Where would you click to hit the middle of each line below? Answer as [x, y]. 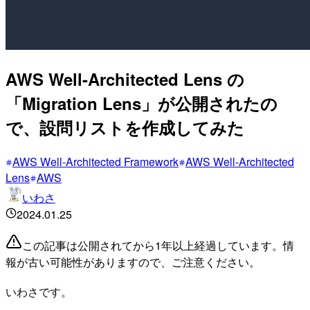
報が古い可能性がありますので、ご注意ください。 [133, 262]
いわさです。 [39, 291]
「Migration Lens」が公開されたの [142, 103]
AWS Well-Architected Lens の [125, 79]
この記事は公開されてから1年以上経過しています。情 [158, 245]
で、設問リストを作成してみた [125, 127]
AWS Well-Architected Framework [95, 161]
